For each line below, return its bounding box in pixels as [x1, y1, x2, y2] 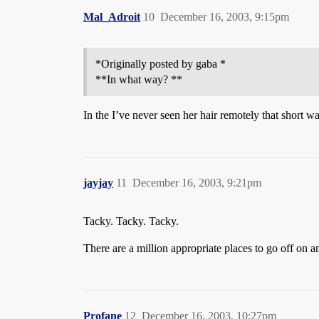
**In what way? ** [95, 73, 182, 85]
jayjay [83, 177, 113, 189]
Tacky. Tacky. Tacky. [83, 215, 179, 227]
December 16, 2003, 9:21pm [132, 177, 261, 189]
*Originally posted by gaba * [95, 58, 226, 70]
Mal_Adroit [83, 11, 140, 23]
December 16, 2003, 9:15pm [160, 11, 289, 23]
